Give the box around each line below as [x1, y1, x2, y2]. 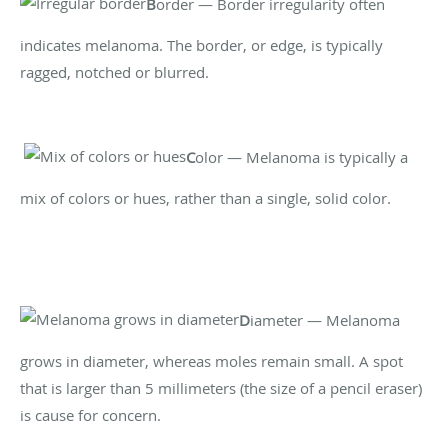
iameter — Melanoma [250, 309, 400, 330]
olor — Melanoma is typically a [195, 146, 408, 167]
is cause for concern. [20, 404, 161, 425]
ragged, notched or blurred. [20, 61, 209, 82]
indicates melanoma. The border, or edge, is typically [20, 34, 383, 55]
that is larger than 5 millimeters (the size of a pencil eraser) [20, 377, 422, 398]
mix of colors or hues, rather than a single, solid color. [20, 187, 391, 208]
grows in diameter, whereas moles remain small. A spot [20, 350, 403, 371]
